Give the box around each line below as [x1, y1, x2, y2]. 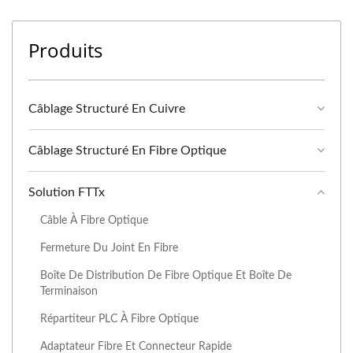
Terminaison [40, 285, 98, 297]
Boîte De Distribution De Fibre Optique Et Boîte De [40, 269, 292, 281]
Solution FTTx [28, 186, 105, 199]
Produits [28, 37, 102, 63]
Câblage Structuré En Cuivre [28, 102, 185, 115]
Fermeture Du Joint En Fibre [40, 242, 178, 254]
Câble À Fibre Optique [40, 214, 148, 226]
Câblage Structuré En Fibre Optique [28, 144, 226, 157]
